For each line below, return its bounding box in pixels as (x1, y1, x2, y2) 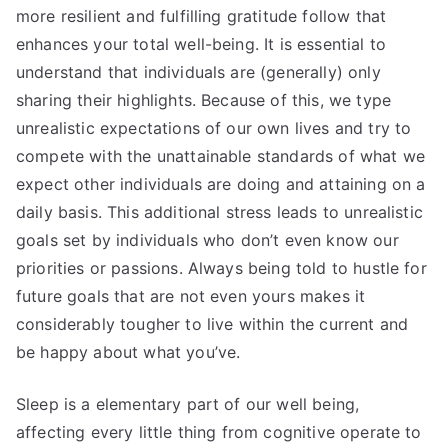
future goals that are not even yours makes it (16, 286, 366, 307)
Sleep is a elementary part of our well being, (16, 394, 360, 415)
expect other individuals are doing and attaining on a (16, 174, 426, 195)
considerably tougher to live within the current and (16, 314, 409, 335)
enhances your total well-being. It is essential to (16, 34, 387, 55)
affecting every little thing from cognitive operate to (16, 422, 422, 443)
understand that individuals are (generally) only (16, 62, 381, 83)
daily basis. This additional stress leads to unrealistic (16, 202, 423, 223)
